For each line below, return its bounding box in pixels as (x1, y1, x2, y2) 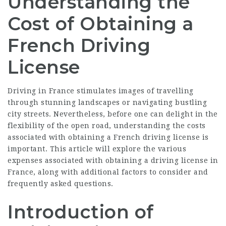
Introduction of (8, 201, 154, 223)
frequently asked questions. (8, 180, 114, 188)
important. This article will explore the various (8, 145, 186, 153)
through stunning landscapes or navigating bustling (8, 98, 207, 106)
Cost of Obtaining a (8, 13, 194, 35)
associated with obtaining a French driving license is (8, 133, 209, 141)
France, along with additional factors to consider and (8, 168, 208, 176)
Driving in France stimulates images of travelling (8, 87, 194, 95)
